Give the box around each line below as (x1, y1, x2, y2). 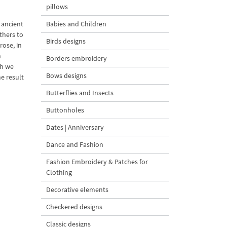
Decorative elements (46, 185, 108, 194)
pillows (46, 2, 68, 11)
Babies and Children (46, 19, 106, 28)
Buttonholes (46, 105, 84, 115)
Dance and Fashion (46, 140, 103, 149)
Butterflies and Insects (46, 88, 113, 97)
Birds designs (46, 36, 86, 46)
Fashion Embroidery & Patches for (46, 157, 148, 166)
